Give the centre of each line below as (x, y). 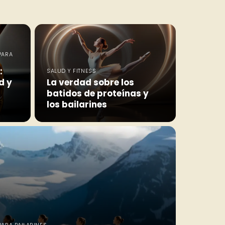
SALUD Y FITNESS (72, 71)
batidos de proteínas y (98, 93)
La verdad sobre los (90, 82)
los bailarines (77, 104)
